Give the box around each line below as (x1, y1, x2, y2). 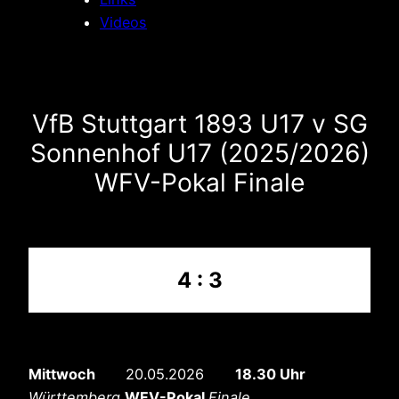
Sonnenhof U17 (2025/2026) (29, 137, 370, 168)
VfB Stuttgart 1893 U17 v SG (31, 108, 368, 139)
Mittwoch (28, 364, 99, 383)
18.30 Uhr (235, 364, 305, 383)
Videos (100, 12, 147, 31)
